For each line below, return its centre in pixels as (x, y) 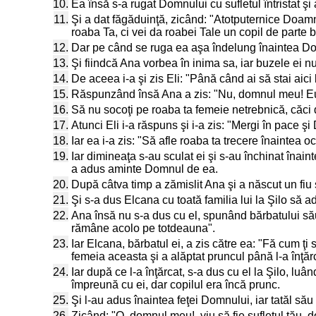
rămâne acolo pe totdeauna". (143, 228)
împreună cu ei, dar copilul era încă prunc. (176, 285)
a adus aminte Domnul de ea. (145, 169)
